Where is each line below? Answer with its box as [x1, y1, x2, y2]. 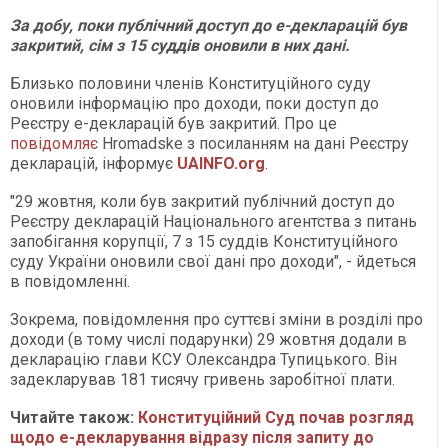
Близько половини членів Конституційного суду [10, 74, 371, 94]
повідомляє [10, 134, 98, 154]
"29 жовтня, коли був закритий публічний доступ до [10, 192, 395, 212]
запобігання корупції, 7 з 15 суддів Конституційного [10, 232, 398, 252]
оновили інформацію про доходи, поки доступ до [10, 94, 379, 114]
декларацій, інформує [10, 154, 177, 174]
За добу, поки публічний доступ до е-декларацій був [10, 16, 407, 36]
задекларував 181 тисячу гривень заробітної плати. [10, 370, 395, 390]
